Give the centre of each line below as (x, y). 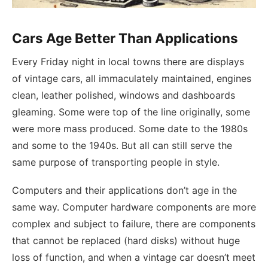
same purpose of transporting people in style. (116, 162)
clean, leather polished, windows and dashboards (124, 95)
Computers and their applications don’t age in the (124, 191)
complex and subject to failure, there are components (134, 224)
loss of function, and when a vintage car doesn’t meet (134, 258)
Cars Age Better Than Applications (125, 38)
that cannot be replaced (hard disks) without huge (126, 241)
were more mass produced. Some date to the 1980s (130, 128)
